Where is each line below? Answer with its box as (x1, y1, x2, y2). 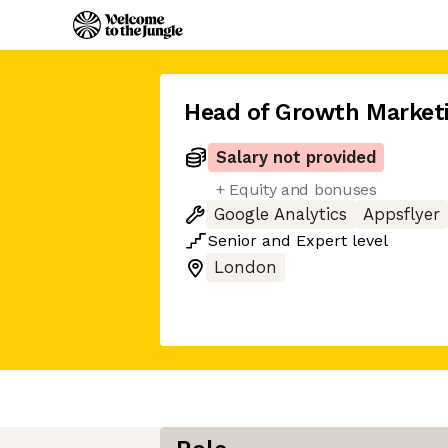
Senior (208, 231, 257, 250)
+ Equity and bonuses (216, 180, 377, 199)
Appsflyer (363, 205, 440, 224)
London (214, 258, 277, 277)
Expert (296, 231, 347, 250)
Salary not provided (216, 148, 376, 167)
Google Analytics (214, 205, 347, 224)
